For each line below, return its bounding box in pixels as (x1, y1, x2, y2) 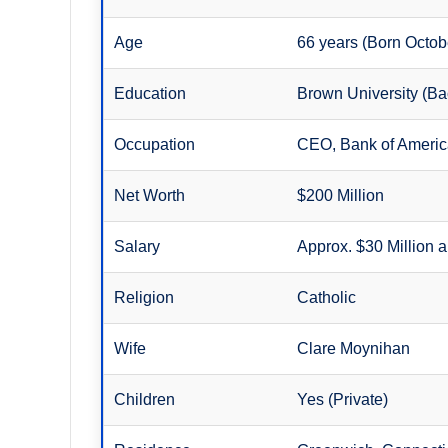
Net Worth (114, 186, 186, 204)
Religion (114, 288, 175, 306)
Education (114, 84, 187, 102)
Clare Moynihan (297, 339, 411, 357)
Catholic (297, 288, 357, 306)
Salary (114, 237, 161, 255)
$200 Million (297, 186, 385, 204)
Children (114, 390, 176, 408)
